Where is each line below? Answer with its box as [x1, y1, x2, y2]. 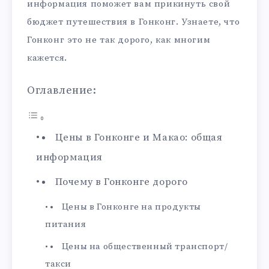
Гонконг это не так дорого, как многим [27, 34, 211, 46]
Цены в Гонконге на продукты [61, 201, 201, 213]
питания [45, 218, 86, 230]
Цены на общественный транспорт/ [61, 240, 228, 252]
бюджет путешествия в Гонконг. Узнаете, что [27, 16, 240, 28]
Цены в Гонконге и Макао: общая [55, 131, 223, 144]
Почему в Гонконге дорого [55, 175, 189, 189]
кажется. [27, 52, 67, 64]
